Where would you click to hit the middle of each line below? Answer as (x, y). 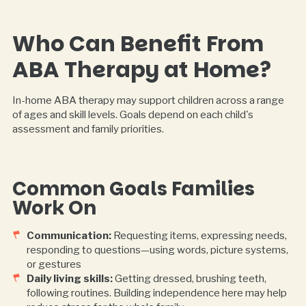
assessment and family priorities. (88, 129)
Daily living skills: (69, 279)
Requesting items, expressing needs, (199, 236)
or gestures (54, 265)
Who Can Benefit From (138, 43)
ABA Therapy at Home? (141, 69)
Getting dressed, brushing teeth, (189, 279)
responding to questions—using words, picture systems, (157, 250)
